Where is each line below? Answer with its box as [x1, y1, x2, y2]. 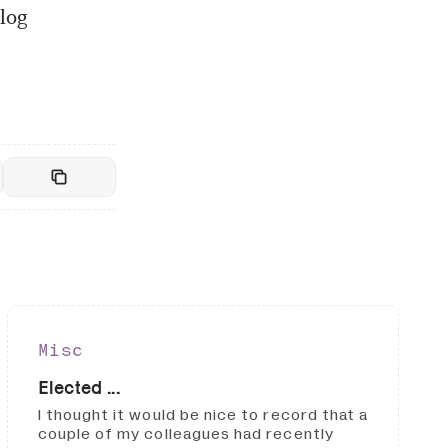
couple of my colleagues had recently [37, 423, 334, 446]
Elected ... [37, 376, 120, 398]
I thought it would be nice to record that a [37, 404, 369, 427]
